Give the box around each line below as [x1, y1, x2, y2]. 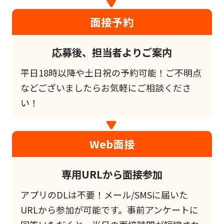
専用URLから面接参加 [61, 166, 162, 182]
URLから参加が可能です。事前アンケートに [20, 202, 198, 216]
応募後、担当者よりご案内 [52, 44, 172, 60]
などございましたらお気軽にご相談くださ [20, 80, 191, 94]
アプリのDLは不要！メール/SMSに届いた [20, 187, 188, 201]
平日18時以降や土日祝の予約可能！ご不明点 [20, 65, 201, 79]
